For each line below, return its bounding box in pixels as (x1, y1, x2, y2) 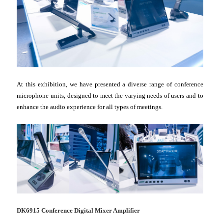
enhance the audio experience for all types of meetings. (17, 103, 163, 110)
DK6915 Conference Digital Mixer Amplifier (17, 207, 140, 215)
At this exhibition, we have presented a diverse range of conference (17, 80, 203, 88)
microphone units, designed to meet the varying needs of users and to (17, 91, 203, 99)
